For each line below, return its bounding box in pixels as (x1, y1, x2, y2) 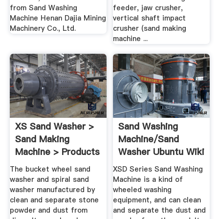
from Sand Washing (9, 3, 77, 13)
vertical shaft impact (113, 13, 186, 23)
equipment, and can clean (113, 195, 201, 205)
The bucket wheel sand (9, 164, 90, 174)
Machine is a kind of (113, 174, 183, 184)
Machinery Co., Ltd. (9, 23, 76, 34)
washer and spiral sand (9, 174, 89, 184)
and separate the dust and (113, 205, 206, 215)
